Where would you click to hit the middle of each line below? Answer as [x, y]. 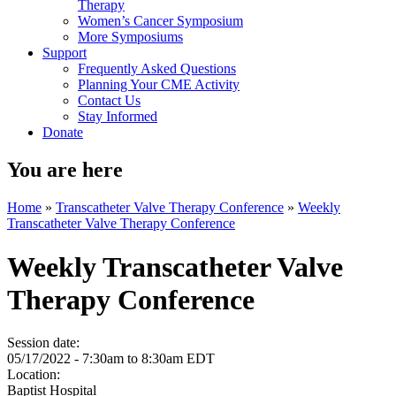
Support [65, 53]
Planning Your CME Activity [159, 85]
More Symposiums [130, 37]
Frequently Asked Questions [157, 69]
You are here [65, 170]
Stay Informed [118, 117]
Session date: [45, 343]
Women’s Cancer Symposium [160, 21]
